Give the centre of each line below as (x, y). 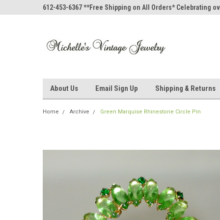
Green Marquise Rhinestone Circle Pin (151, 112)
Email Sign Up (117, 88)
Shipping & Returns (185, 88)
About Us (64, 88)
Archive (80, 112)
